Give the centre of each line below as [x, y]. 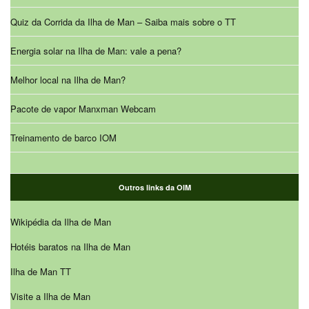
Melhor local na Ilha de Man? [68, 80]
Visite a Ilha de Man [50, 297]
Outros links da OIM [154, 188]
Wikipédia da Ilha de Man [61, 222]
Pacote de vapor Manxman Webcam [83, 109]
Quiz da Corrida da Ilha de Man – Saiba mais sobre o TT [123, 22]
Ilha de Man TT [41, 272]
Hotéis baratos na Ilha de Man [70, 247]
